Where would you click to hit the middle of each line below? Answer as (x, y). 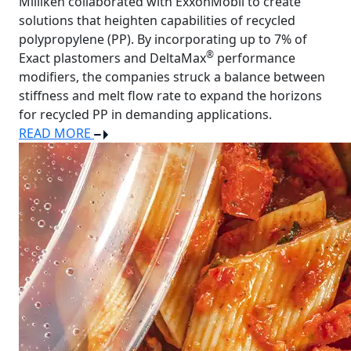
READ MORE (56, 133)
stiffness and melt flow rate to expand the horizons (170, 96)
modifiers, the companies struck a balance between (172, 77)
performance (255, 58)
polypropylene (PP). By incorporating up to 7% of (163, 39)
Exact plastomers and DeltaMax (112, 58)
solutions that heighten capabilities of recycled (157, 20)
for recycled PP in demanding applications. (145, 114)
